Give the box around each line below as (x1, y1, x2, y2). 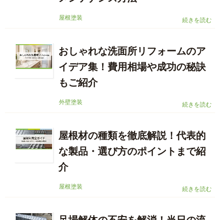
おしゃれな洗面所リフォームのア (58, 46, 206, 57)
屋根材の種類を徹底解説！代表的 (58, 130, 206, 141)
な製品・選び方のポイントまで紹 (58, 146, 206, 157)
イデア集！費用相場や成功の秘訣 (58, 61, 206, 73)
